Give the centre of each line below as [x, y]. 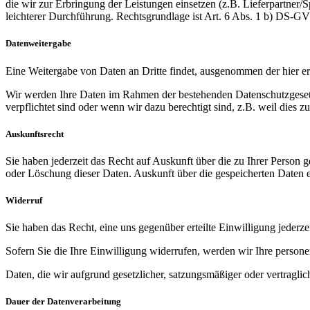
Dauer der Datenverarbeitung [63, 302]
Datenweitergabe [38, 44]
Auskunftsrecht [35, 134]
